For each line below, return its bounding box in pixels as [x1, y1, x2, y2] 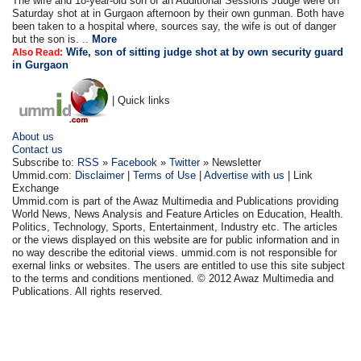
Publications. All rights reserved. [12, 284, 164, 297]
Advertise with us [204, 168, 285, 181]
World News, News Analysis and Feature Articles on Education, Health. [12, 207, 344, 220]
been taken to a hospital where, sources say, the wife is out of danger [12, 19, 337, 32]
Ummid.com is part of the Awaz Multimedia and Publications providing [12, 194, 339, 207]
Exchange [12, 181, 60, 194]
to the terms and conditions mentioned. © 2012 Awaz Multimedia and [12, 272, 334, 284]
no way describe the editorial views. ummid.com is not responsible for [12, 246, 338, 259]
